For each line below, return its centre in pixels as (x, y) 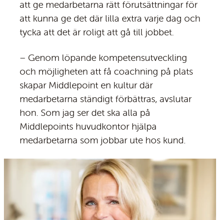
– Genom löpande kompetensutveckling (103, 58)
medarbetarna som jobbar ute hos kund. (103, 140)
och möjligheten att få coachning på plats (106, 71)
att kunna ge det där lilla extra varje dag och (110, 18)
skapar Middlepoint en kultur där (86, 85)
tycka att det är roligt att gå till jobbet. (97, 32)
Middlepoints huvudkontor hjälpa (88, 126)
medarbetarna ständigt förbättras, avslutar (106, 99)
